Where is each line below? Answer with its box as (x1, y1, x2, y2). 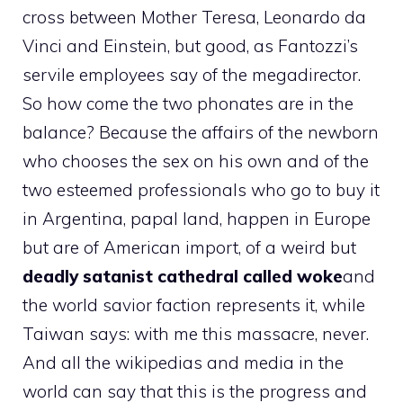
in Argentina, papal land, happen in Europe (22, 208, 371, 230)
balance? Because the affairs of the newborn (22, 121, 379, 144)
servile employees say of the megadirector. (22, 64, 361, 86)
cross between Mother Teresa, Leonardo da (22, 6, 366, 29)
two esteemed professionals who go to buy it (22, 179, 380, 201)
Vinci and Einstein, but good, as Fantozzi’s (22, 35, 358, 58)
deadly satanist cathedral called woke (22, 265, 343, 288)
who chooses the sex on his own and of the (22, 150, 369, 173)
